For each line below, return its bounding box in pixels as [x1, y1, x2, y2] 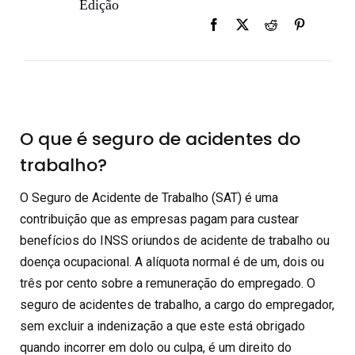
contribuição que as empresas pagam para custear [20, 212, 299, 227]
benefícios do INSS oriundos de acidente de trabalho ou [20, 233, 330, 248]
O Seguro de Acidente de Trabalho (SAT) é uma [20, 190, 278, 205]
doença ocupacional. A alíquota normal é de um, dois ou [20, 254, 324, 269]
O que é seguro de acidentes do [20, 127, 300, 151]
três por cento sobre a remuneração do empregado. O [20, 276, 315, 291]
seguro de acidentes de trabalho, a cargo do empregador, [20, 297, 334, 312]
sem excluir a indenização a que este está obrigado [20, 319, 305, 334]
